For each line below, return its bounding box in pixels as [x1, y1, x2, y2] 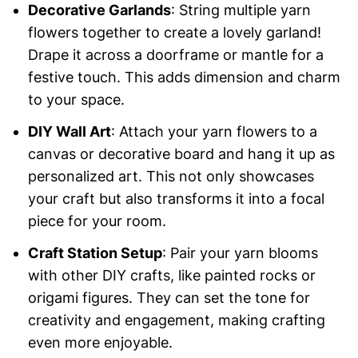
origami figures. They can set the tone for [27, 289, 310, 307]
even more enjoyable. [27, 334, 173, 352]
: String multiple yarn [170, 2, 311, 19]
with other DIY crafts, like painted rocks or [27, 267, 316, 284]
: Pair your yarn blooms [161, 245, 318, 262]
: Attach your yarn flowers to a [110, 123, 317, 141]
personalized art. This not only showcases [27, 168, 314, 185]
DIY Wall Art [27, 123, 111, 141]
